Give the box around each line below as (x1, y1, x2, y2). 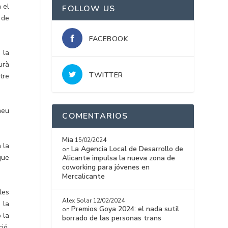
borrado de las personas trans (62, 213, 162, 223)
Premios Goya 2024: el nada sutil (71, 204, 180, 214)
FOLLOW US (62, 3, 116, 15)
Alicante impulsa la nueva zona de (62, 153, 176, 163)
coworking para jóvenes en (62, 162, 150, 173)
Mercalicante (62, 172, 105, 182)
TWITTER (89, 70, 123, 80)
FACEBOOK (89, 34, 129, 44)
